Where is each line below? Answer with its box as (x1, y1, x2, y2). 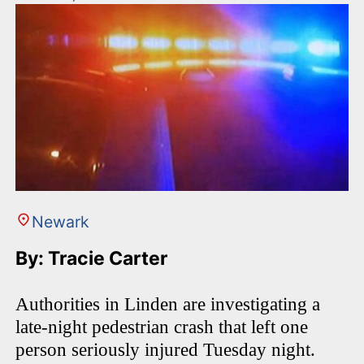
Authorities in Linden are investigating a (15, 294, 321, 315)
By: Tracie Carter (15, 247, 172, 271)
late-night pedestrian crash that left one (15, 317, 309, 338)
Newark (31, 212, 89, 232)
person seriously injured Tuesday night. (15, 340, 316, 361)
